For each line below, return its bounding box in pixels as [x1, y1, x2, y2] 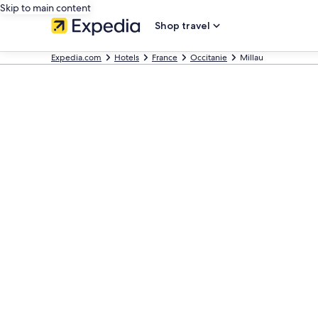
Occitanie [190, 52, 227, 63]
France [152, 52, 177, 63]
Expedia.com [51, 52, 102, 63]
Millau [240, 52, 263, 63]
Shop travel [155, 19, 210, 32]
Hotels [114, 52, 139, 63]
